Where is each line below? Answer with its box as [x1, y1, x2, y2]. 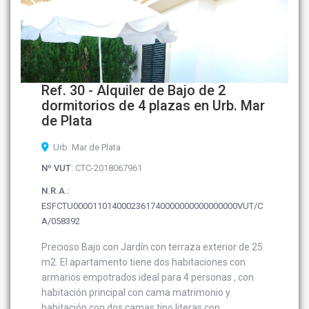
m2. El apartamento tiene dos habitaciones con [41, 257, 246, 268]
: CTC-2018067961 [71, 163, 143, 174]
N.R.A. [41, 186, 68, 197]
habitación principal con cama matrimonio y [41, 287, 231, 299]
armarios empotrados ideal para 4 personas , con [41, 272, 255, 283]
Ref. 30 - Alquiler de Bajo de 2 [41, 82, 226, 99]
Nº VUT [41, 163, 72, 174]
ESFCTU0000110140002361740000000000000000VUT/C [41, 201, 263, 212]
